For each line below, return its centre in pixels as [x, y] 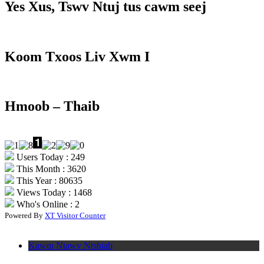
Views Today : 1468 [53, 193]
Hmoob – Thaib [52, 106]
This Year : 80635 [48, 181]
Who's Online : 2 [47, 204]
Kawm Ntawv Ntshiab [70, 246]
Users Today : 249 [49, 157]
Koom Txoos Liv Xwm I [77, 56]
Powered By [25, 216]
